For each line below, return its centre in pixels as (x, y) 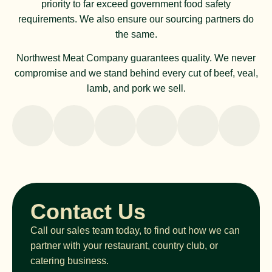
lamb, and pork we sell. (136, 89)
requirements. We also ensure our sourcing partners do (136, 19)
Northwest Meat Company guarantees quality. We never (136, 58)
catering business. (70, 260)
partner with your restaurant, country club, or (124, 245)
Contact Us (88, 211)
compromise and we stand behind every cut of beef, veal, (136, 73)
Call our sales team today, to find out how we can (135, 230)
